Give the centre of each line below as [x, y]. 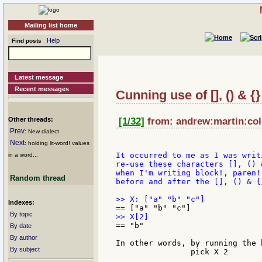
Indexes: [21, 202]
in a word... [23, 155]
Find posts [25, 41]
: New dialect [42, 131]
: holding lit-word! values [57, 143]
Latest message [39, 77]
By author [24, 237]
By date [21, 226]
